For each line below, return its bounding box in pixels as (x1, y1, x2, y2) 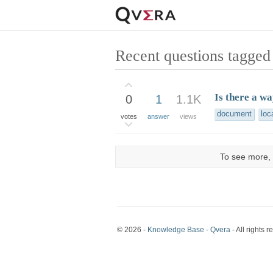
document (216, 110, 252, 119)
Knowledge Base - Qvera (147, 225, 230, 234)
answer (147, 112, 170, 120)
